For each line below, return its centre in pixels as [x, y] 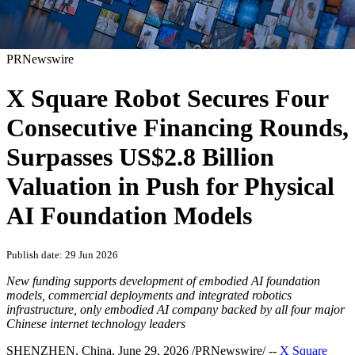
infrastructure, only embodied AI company [114, 310]
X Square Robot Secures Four [167, 98]
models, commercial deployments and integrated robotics [149, 296]
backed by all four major [283, 310]
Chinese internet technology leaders [96, 324]
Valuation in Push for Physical [170, 186]
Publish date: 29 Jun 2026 [62, 255]
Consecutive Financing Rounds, [177, 127]
